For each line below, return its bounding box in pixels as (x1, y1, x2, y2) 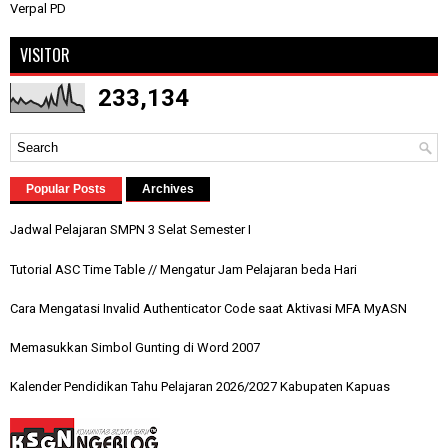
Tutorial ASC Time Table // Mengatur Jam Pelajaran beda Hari (10, 261, 357, 277)
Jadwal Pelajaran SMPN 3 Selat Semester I (10, 222, 251, 238)
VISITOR (20, 43, 70, 68)
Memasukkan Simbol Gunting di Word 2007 (10, 340, 260, 355)
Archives (142, 182, 194, 197)
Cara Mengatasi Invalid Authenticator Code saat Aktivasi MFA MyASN (10, 300, 407, 316)
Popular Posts (26, 182, 106, 197)
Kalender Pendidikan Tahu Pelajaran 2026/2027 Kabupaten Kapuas (10, 379, 390, 395)
